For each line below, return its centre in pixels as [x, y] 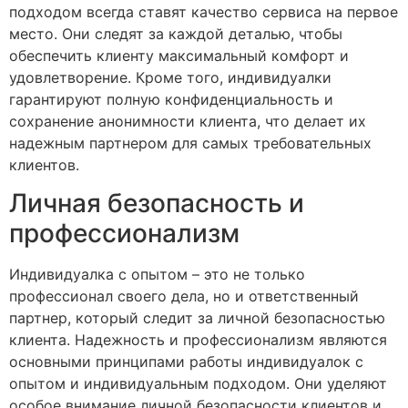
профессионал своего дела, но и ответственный [184, 296]
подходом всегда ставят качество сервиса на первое [204, 11]
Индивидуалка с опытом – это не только [157, 274]
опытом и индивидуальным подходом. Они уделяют [198, 383]
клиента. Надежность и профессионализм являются [198, 339]
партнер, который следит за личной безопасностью [197, 317]
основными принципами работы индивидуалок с [186, 361]
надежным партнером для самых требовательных [190, 143]
